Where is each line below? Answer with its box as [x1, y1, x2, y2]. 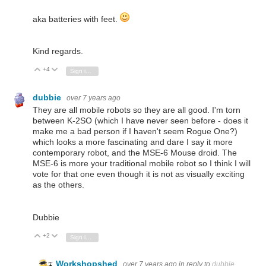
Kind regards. [33, 46, 83, 56]
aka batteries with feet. [33, 14, 120, 24]
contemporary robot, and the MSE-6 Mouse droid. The [33, 148, 237, 158]
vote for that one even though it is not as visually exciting [33, 169, 245, 179]
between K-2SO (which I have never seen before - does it [33, 116, 248, 126]
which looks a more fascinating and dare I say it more [33, 137, 233, 147]
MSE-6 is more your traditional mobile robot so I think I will [33, 159, 251, 169]
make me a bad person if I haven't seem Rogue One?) [33, 126, 237, 137]
